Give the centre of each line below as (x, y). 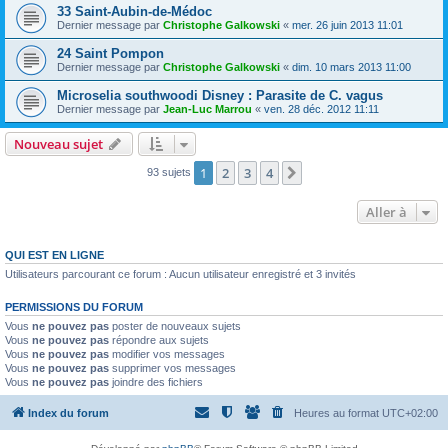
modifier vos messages (167, 354)
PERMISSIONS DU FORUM (74, 307)
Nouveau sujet (58, 144)
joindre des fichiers (156, 382)
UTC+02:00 (410, 412)
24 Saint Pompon (110, 54)
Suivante (331, 174)
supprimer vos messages (172, 368)
